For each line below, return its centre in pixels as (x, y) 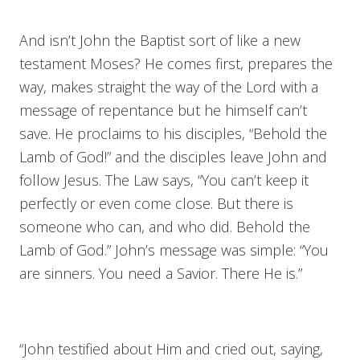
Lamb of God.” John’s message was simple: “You (174, 250)
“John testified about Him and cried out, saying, (171, 348)
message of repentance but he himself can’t (163, 110)
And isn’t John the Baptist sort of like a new (160, 40)
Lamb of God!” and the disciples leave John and (173, 156)
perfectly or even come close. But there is (156, 203)
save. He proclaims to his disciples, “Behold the (173, 133)
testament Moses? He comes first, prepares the (176, 63)
